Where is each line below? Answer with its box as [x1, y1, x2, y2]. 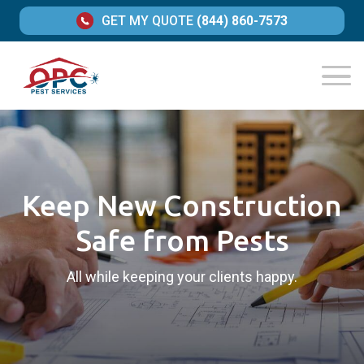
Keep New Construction [22, 188, 342, 223]
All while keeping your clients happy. [67, 268, 297, 286]
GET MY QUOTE [101, 13, 193, 29]
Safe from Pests [75, 223, 289, 258]
